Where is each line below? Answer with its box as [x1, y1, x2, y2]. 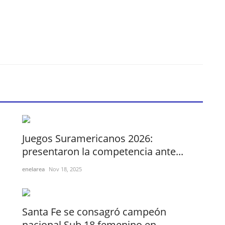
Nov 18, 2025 [49, 165, 82, 173]
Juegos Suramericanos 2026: [22, 131, 153, 145]
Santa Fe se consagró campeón [22, 204, 166, 218]
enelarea [22, 165, 45, 173]
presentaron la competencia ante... [22, 144, 183, 158]
